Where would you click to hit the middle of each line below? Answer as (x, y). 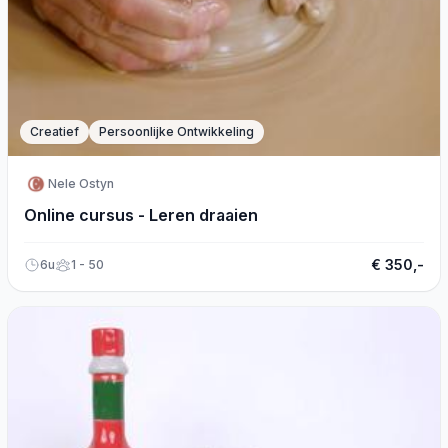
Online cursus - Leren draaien (141, 215)
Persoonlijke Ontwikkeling (176, 131)
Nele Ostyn (81, 183)
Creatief (54, 131)
